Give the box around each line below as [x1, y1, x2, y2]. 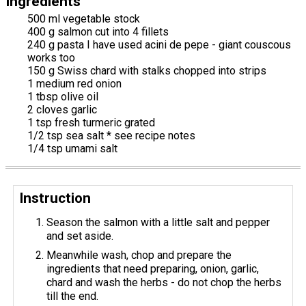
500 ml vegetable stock [27, 12, 140, 25]
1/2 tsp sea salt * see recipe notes [27, 129, 195, 142]
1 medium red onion [27, 77, 122, 90]
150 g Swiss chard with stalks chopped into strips [27, 64, 266, 77]
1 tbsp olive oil [27, 90, 98, 103]
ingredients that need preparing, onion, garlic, [46, 262, 260, 275]
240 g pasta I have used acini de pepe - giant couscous [27, 38, 291, 51]
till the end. [46, 290, 99, 303]
